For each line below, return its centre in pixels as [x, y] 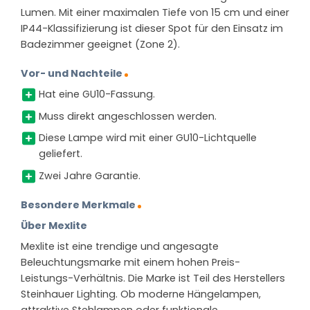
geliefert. [60, 154]
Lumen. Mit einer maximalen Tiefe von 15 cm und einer [155, 13]
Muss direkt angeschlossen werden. [127, 116]
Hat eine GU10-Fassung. [97, 94]
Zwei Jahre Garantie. [89, 175]
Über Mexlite [54, 225]
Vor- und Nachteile [72, 73]
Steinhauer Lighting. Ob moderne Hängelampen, [141, 294]
